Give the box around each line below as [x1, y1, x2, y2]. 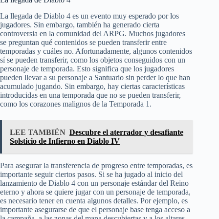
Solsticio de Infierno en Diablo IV [10, 137, 120, 146]
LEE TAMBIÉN [10, 128, 66, 137]
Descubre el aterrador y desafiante [69, 128, 183, 137]
